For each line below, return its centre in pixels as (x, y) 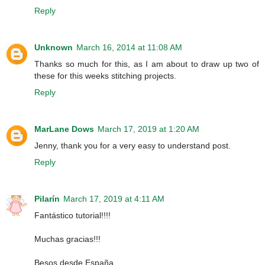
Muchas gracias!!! (67, 239)
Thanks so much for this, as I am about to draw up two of (147, 64)
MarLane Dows (64, 129)
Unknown (54, 47)
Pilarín (47, 198)
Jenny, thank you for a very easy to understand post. (132, 145)
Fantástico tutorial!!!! (72, 215)
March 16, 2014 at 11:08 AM (129, 47)
